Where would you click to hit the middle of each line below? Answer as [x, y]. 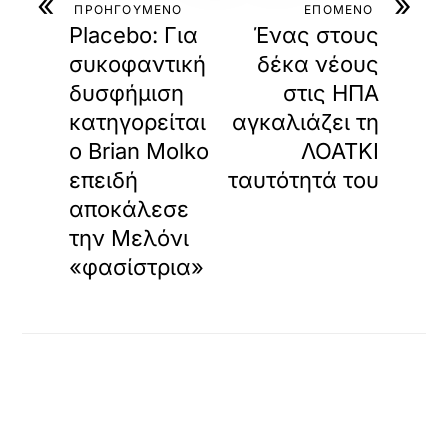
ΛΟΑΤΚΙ [339, 150]
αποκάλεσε [129, 208]
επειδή [104, 179]
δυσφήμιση [127, 92]
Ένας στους [315, 34]
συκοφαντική [138, 63]
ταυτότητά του [303, 179]
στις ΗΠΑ [330, 92]
